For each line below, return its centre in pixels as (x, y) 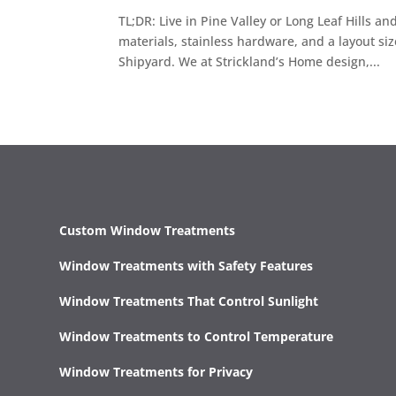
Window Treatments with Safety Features (187, 265)
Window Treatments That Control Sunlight (189, 301)
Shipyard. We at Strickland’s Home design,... (250, 61)
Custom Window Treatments (148, 230)
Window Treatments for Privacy (156, 371)
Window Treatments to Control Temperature (197, 336)
